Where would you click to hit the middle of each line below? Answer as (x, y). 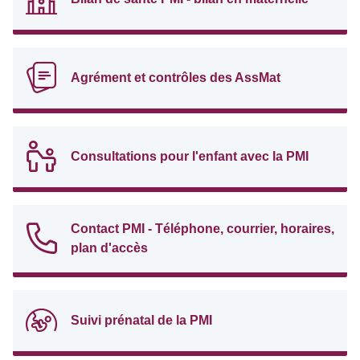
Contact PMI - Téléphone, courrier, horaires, (202, 229)
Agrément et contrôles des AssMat (176, 78)
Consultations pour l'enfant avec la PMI (190, 156)
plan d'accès (109, 248)
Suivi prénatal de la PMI (141, 320)
